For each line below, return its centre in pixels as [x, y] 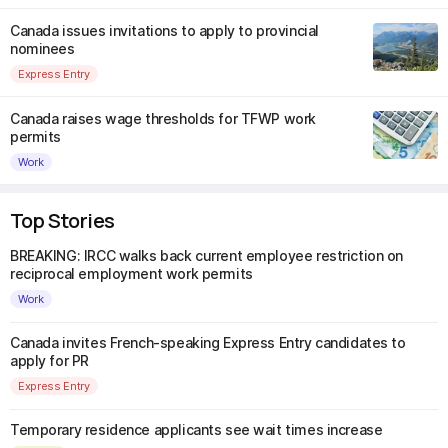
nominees [42, 48]
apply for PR [49, 360]
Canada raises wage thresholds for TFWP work [163, 118]
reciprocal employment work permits [131, 273]
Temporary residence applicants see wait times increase [196, 429]
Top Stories [62, 220]
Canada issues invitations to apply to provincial [164, 30]
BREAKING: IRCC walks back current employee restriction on [207, 255]
